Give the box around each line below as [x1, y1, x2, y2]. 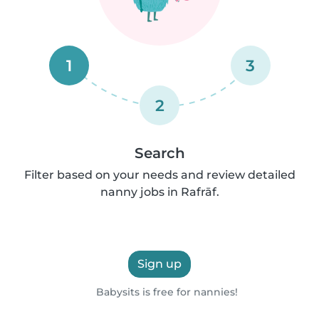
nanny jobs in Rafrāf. [100, 185, 219, 199]
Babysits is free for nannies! [93, 286, 239, 298]
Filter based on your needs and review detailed [23, 168, 296, 182]
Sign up [137, 257, 182, 271]
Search [134, 145, 185, 162]
